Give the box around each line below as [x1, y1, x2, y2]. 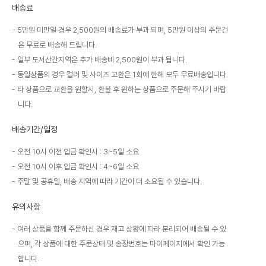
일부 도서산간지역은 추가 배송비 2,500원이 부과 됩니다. [17, 55, 187, 64]
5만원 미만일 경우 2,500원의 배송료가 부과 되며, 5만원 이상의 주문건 [17, 25, 228, 34]
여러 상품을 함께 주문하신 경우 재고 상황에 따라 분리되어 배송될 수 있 [17, 224, 226, 233]
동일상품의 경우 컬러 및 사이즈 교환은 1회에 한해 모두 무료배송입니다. [17, 69, 228, 79]
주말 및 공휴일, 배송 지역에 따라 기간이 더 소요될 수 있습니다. [17, 176, 202, 186]
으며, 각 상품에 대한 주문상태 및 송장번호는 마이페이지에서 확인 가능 [18, 239, 225, 248]
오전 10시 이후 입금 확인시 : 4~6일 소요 [17, 161, 139, 171]
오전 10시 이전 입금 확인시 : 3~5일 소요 [17, 147, 139, 156]
